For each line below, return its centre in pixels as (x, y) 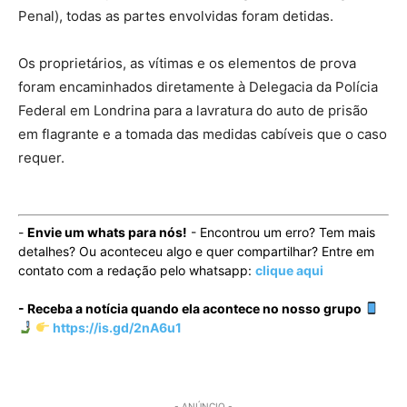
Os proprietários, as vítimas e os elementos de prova (187, 63)
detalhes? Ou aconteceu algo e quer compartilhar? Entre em (196, 251)
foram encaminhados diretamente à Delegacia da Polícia (198, 86)
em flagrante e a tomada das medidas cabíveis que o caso (203, 134)
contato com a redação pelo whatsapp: (137, 270)
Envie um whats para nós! (107, 232)
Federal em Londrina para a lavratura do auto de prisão (193, 110)
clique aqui (289, 270)
